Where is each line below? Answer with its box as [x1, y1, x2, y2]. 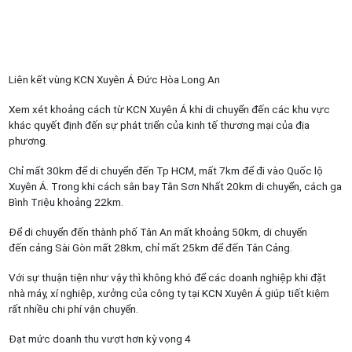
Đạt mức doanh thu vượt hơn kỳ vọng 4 [8, 332, 191, 345]
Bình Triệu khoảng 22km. [8, 195, 123, 208]
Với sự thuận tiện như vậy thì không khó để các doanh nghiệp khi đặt [8, 270, 326, 284]
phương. [8, 134, 48, 147]
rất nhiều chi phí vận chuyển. [8, 302, 138, 315]
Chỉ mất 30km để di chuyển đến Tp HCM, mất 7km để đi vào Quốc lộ [8, 163, 323, 177]
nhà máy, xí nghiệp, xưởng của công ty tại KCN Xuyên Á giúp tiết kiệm [8, 286, 329, 299]
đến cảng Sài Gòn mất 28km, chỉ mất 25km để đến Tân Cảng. [8, 240, 292, 254]
